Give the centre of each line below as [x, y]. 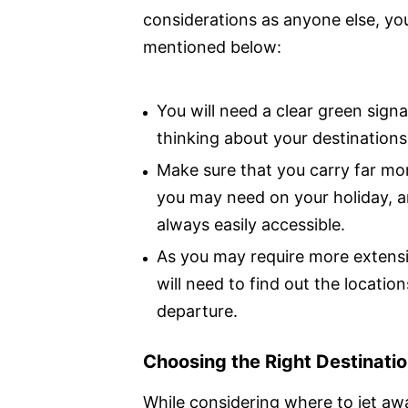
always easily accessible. [251, 224]
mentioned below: [212, 46]
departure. [197, 311]
